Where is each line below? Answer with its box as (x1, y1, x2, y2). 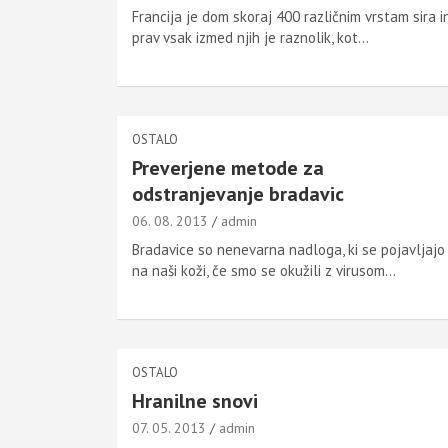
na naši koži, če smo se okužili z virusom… (132, 261, 396, 280)
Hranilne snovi (132, 388, 258, 414)
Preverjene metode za (132, 155, 324, 181)
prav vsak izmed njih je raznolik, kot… (132, 28, 369, 47)
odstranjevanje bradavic (132, 181, 344, 207)
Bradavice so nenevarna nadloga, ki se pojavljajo (132, 240, 445, 259)
